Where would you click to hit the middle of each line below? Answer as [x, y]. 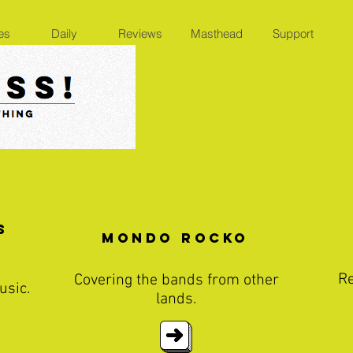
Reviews [140, 33]
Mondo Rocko [175, 238]
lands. [176, 299]
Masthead [217, 33]
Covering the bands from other [176, 281]
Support [293, 33]
